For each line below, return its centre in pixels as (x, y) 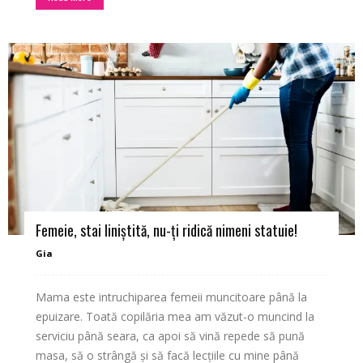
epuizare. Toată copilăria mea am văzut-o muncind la (175, 316)
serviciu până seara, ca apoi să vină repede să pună (170, 335)
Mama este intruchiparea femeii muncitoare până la (171, 297)
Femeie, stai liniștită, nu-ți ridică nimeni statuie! (168, 230)
